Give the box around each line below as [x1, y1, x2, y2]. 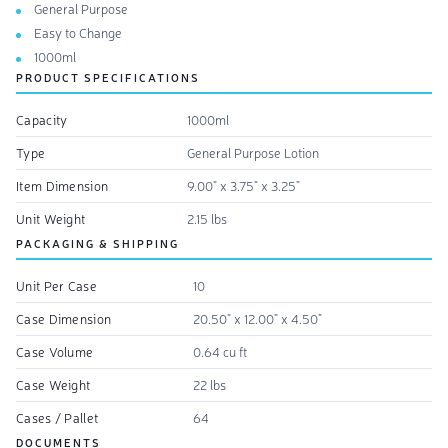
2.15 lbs [187, 209, 227, 227]
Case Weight [16, 375, 91, 393]
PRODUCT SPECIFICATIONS [16, 69, 200, 85]
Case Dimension [16, 309, 112, 327]
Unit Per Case [16, 276, 97, 294]
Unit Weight [16, 209, 86, 227]
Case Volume [16, 342, 94, 360]
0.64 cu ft [193, 342, 247, 360]
